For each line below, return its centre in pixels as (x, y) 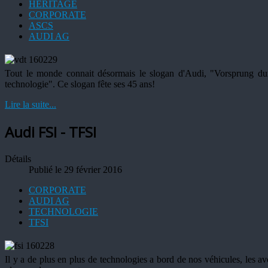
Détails (18, 159)
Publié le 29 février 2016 (75, 169)
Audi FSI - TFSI (51, 132)
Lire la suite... (31, 105)
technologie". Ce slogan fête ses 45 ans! (80, 84)
